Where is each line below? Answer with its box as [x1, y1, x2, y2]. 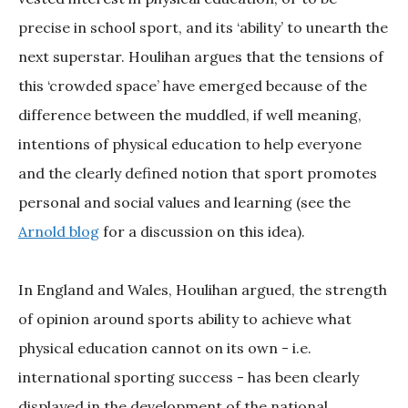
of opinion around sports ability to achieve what [18, 310, 352, 329]
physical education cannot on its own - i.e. [18, 339, 311, 358]
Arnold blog [18, 222, 99, 241]
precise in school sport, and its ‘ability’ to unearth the [18, 18, 388, 37]
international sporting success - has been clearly [18, 368, 359, 387]
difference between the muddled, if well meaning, [18, 106, 362, 125]
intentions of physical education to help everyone [18, 135, 362, 154]
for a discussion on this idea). [99, 222, 305, 241]
